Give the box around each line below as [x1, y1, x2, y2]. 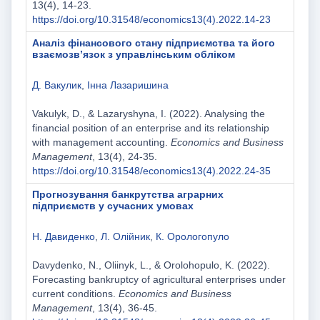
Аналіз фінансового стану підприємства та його [31, 37, 275, 49]
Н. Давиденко [31, 231, 95, 243]
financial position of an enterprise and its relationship [31, 122, 269, 134]
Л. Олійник [100, 231, 150, 243]
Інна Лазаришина [86, 79, 169, 91]
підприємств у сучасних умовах [31, 200, 194, 212]
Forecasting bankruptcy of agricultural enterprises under [31, 274, 286, 286]
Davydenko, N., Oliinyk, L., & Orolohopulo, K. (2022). [31, 259, 270, 271]
